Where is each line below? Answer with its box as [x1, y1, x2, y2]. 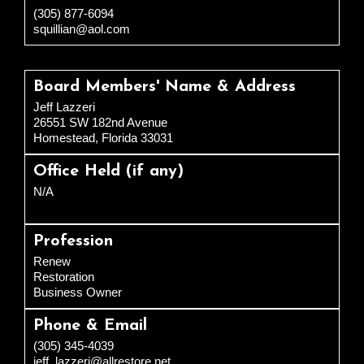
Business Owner [33, 285, 122, 300]
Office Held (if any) [33, 163, 184, 180]
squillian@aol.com [33, 22, 130, 37]
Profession [33, 233, 113, 250]
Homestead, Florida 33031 [33, 131, 173, 145]
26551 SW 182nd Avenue [33, 115, 167, 130]
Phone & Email [33, 318, 147, 335]
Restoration [33, 270, 94, 284]
